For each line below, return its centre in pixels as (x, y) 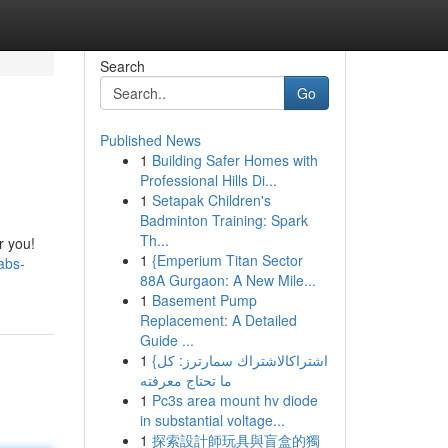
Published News (150, 140)
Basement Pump (204, 300)
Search (122, 66)
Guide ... (166, 340)
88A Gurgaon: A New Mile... (227, 280)
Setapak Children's (211, 200)
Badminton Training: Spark (223, 220)
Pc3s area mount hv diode (234, 400)
